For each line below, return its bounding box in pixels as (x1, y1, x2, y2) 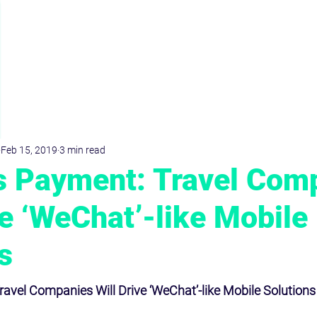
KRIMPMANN (77, 47, 241, 71)
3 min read (59, 144, 105, 156)
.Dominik (110, 23, 229, 49)
